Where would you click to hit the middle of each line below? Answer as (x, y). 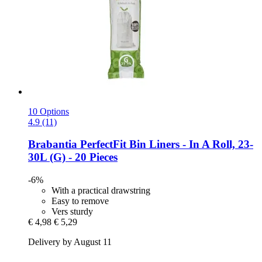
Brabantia (53, 144)
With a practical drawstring (101, 191)
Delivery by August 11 (70, 242)
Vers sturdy (72, 212)
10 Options (49, 111)
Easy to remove (80, 201)
